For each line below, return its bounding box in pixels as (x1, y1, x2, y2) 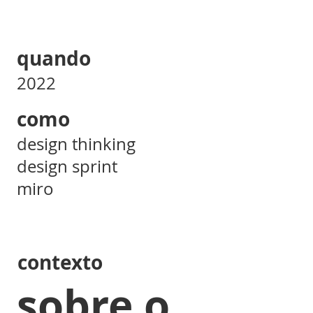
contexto (17, 248, 103, 276)
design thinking (17, 132, 136, 155)
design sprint (17, 154, 117, 177)
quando (17, 45, 91, 73)
